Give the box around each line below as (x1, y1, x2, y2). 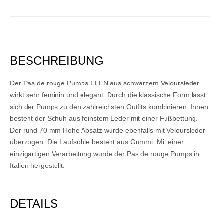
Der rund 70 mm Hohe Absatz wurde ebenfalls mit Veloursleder (10, 126, 205, 135)
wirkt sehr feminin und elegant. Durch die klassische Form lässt (10, 91, 206, 99)
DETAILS (10, 197, 58, 211)
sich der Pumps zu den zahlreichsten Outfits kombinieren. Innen (10, 103, 208, 111)
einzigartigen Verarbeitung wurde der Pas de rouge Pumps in (10, 150, 199, 158)
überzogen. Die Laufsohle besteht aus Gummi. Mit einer (10, 138, 184, 146)
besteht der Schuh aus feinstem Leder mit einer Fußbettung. (10, 114, 198, 123)
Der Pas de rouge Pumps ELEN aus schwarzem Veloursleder (10, 79, 199, 87)
